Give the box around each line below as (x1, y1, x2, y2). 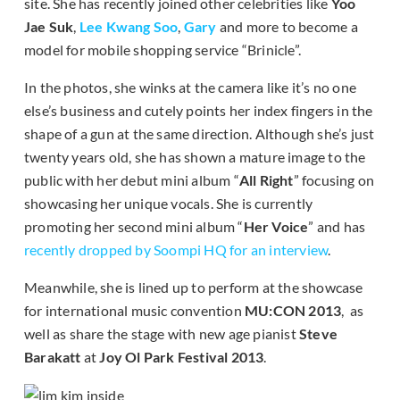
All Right (238, 171, 294, 189)
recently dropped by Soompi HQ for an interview (24, 241, 329, 259)
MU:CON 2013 (245, 302, 342, 320)
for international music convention (24, 302, 245, 320)
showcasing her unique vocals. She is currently (24, 195, 313, 212)
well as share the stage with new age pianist (24, 325, 300, 343)
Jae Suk (24, 18, 74, 36)
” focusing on (293, 171, 375, 189)
